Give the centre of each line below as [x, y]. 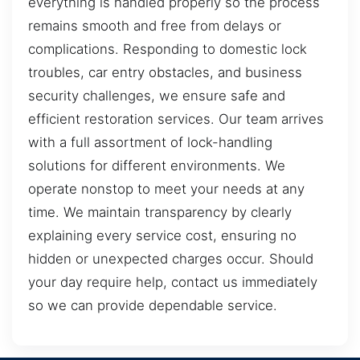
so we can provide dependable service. [153, 306]
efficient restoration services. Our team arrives [176, 119]
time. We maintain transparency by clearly [160, 213]
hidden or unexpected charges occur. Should [171, 259]
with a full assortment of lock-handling [150, 143]
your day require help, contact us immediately [173, 282]
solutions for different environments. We [157, 166]
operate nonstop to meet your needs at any [166, 189]
